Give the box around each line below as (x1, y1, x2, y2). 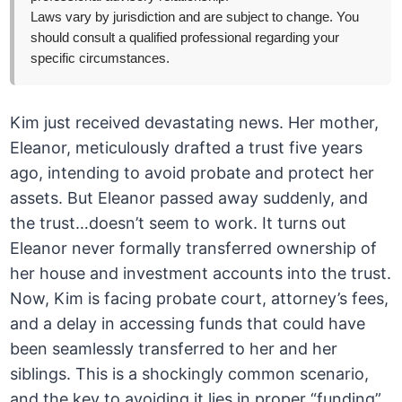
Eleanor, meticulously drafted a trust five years (10, 138, 363, 158)
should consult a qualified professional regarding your (31, 31, 340, 46)
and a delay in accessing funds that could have (10, 314, 366, 334)
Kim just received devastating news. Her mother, (10, 113, 380, 133)
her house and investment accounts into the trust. (10, 264, 392, 284)
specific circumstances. (31, 51, 170, 66)
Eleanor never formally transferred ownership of (10, 239, 378, 258)
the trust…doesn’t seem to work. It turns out (10, 214, 347, 233)
